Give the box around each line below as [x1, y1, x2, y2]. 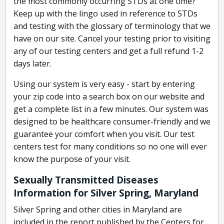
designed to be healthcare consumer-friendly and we [13, 116, 210, 127]
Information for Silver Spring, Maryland [13, 186, 198, 200]
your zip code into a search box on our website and [13, 91, 204, 102]
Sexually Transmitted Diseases [13, 173, 158, 187]
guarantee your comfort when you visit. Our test [13, 128, 194, 140]
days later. [13, 58, 51, 69]
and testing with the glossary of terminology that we [13, 20, 210, 32]
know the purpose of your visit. [13, 153, 130, 165]
